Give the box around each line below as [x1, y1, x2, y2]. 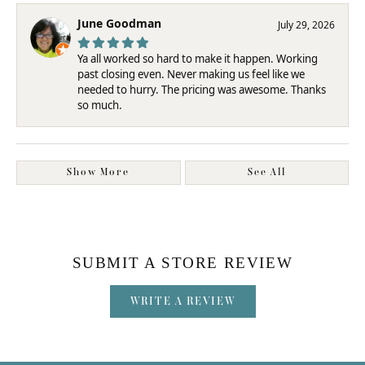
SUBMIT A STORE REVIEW [72, 253, 293, 271]
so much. [77, 97, 122, 112]
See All [247, 165, 286, 180]
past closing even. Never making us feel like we [77, 66, 305, 81]
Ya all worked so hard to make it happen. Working [77, 51, 318, 66]
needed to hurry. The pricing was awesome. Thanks [77, 81, 326, 97]
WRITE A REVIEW [130, 292, 235, 310]
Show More [67, 165, 130, 180]
